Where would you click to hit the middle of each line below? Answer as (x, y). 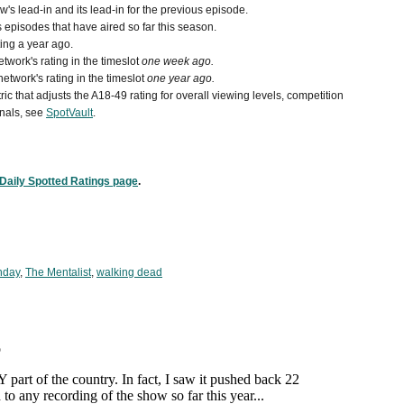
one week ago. (178, 61)
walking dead (129, 272)
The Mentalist (58, 272)
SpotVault (69, 112)
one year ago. (181, 78)
